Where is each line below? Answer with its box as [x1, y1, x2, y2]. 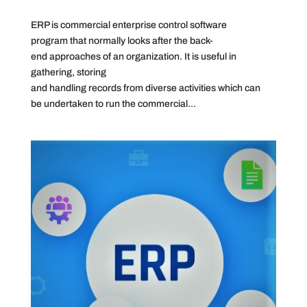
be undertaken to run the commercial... [30, 99, 196, 110]
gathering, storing [30, 67, 106, 78]
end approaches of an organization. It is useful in [30, 51, 236, 62]
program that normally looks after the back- [30, 36, 213, 47]
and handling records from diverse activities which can [30, 83, 260, 94]
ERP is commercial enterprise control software [30, 20, 227, 31]
